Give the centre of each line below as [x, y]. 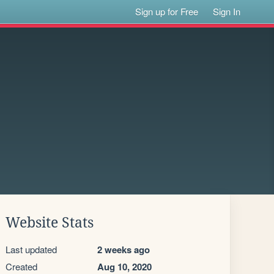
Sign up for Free [167, 11]
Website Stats [50, 223]
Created [21, 266]
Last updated [31, 249]
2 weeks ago [124, 250]
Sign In [227, 11]
